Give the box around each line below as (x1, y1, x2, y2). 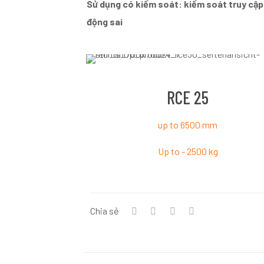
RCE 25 (167, 87, 209, 108)
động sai (87, 16, 123, 28)
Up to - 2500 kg (157, 146, 218, 157)
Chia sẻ (90, 205, 119, 217)
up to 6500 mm (158, 119, 218, 131)
